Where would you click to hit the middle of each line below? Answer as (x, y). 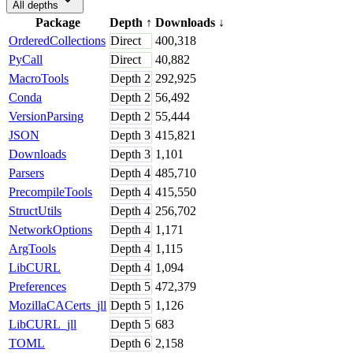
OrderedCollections (57, 40)
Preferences (37, 286)
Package (58, 22)
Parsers (26, 173)
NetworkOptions (50, 229)
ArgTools (32, 248)
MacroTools (39, 78)
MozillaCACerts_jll (58, 305)
